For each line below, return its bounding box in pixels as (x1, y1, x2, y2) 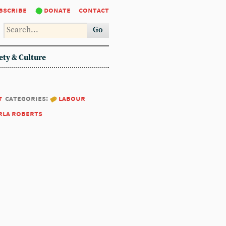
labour (59, 93, 85, 103)
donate (44, 5, 71, 15)
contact (79, 5, 109, 15)
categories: (5, 93, 49, 103)
